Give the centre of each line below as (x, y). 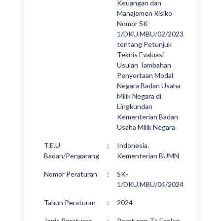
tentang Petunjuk (144, 44)
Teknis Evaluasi (140, 55)
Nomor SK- (134, 23)
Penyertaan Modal (145, 75)
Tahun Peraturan (70, 203)
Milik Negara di (139, 96)
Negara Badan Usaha (149, 86)
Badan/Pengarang (72, 156)
